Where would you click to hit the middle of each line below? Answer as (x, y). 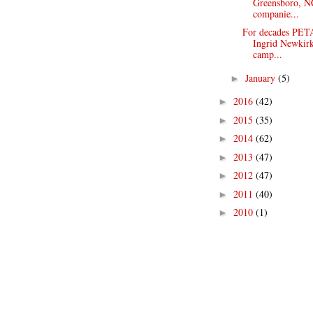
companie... (276, 13)
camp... (267, 54)
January (261, 78)
